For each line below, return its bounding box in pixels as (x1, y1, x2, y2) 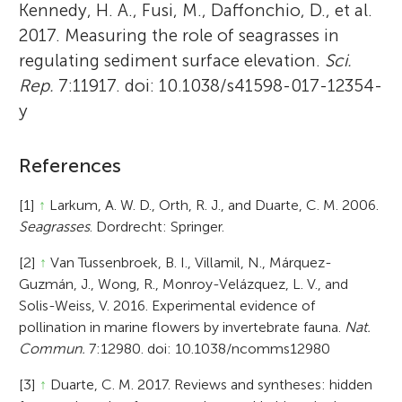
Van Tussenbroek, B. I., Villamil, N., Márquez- (47, 253, 333, 271)
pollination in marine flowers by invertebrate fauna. (19, 318, 345, 336)
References (19, 153, 122, 178)
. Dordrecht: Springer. (90, 217, 225, 235)
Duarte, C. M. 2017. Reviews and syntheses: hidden (47, 375, 373, 393)
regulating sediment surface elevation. (19, 49, 326, 71)
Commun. (19, 339, 86, 357)
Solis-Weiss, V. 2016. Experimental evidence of (19, 296, 316, 314)
